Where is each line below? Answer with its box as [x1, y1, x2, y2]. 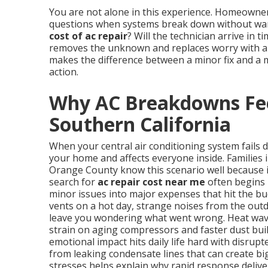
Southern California [49, 111, 231, 137]
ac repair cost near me [98, 175, 205, 188]
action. [49, 65, 78, 78]
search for [49, 175, 98, 188]
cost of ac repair [49, 29, 127, 42]
